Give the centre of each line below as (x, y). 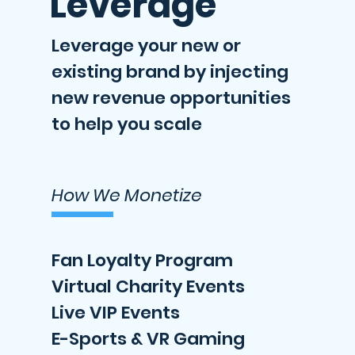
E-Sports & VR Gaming (148, 339)
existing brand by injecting (170, 72)
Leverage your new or (146, 46)
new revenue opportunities (171, 98)
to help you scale (127, 124)
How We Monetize (127, 195)
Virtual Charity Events (148, 286)
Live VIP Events (116, 313)
